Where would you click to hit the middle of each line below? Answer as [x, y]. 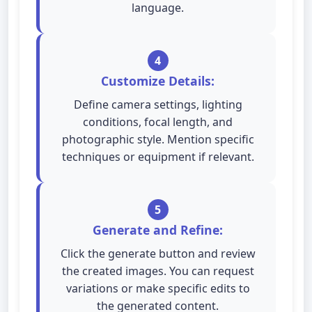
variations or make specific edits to [158, 288]
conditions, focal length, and [158, 122]
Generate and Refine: [158, 230]
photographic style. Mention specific [158, 139]
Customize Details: [158, 81]
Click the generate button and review [158, 253]
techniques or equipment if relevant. [158, 157]
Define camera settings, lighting [158, 104]
